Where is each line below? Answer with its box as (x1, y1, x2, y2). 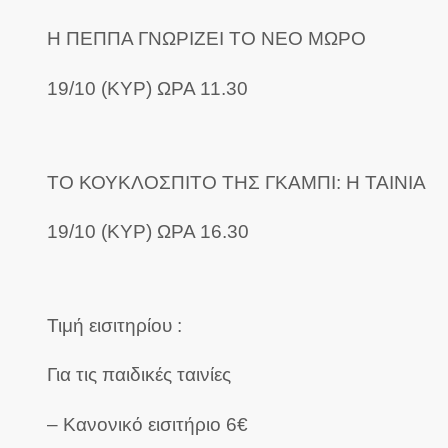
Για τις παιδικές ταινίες (47, 364, 231, 386)
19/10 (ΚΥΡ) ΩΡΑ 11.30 (47, 77, 248, 99)
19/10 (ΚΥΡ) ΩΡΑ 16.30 (47, 221, 249, 243)
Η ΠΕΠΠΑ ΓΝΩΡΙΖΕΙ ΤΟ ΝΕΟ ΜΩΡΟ (47, 28, 366, 50)
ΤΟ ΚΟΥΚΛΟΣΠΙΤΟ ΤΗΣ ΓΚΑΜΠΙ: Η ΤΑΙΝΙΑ (47, 171, 426, 193)
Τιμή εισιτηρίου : (47, 314, 182, 336)
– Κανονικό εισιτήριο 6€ (47, 413, 248, 435)
